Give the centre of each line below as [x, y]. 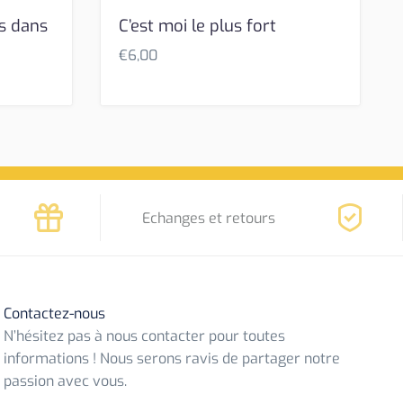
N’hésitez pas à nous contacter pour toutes [145, 336]
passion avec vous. [66, 381]
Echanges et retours [209, 218]
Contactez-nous [55, 313]
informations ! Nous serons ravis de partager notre [172, 358]
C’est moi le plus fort [197, 26]
